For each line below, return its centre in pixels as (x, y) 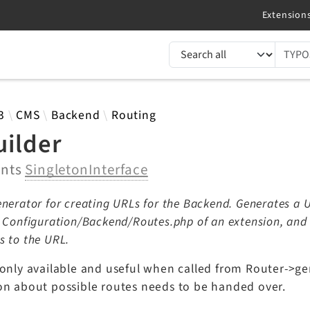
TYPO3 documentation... (237, 49)
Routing (134, 115)
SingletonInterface (86, 170)
